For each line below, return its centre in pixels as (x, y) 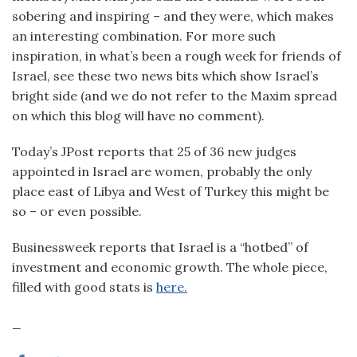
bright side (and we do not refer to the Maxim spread (175, 96)
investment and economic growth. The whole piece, (170, 267)
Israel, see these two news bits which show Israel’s (165, 76)
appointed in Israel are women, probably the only (162, 171)
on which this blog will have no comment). (138, 116)
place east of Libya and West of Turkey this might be (171, 191)
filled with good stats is (84, 287)
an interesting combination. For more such (144, 36)
